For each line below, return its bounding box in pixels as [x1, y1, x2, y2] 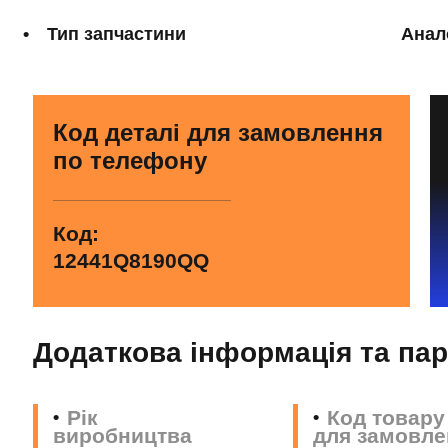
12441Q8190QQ [53, 249, 209, 272]
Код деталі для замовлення [53, 119, 383, 146]
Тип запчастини [47, 24, 186, 44]
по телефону [53, 147, 207, 174]
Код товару [327, 406, 445, 429]
